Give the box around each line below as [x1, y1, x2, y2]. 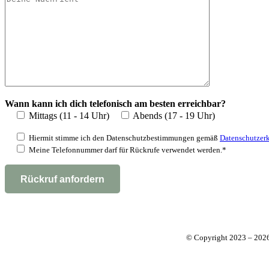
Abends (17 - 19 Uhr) [133, 110, 215, 121]
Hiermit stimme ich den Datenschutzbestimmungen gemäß [29, 133, 220, 142]
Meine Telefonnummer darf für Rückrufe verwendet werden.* [29, 145, 226, 154]
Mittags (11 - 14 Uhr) [29, 110, 109, 121]
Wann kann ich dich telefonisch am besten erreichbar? [5, 98, 226, 109]
